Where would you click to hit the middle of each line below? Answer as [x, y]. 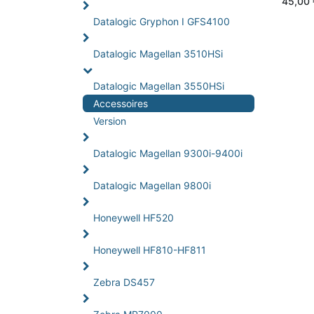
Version [110, 121]
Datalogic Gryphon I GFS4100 [162, 21]
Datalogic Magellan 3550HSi [159, 86]
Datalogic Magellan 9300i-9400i [168, 153]
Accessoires [121, 103]
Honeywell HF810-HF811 [150, 250]
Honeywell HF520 [134, 218]
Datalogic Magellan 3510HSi [158, 54]
